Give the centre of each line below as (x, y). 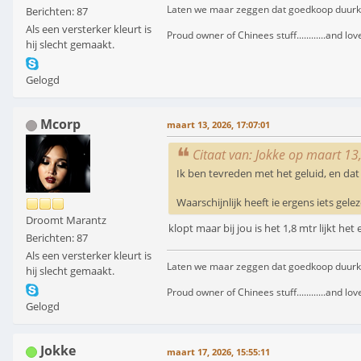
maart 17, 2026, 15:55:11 (218, 352)
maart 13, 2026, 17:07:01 (218, 125)
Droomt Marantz (66, 220)
